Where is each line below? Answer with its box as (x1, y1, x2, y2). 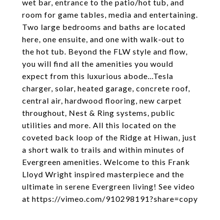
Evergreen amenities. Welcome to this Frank (22, 157, 190, 166)
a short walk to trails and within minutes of (22, 145, 185, 154)
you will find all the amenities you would (22, 59, 173, 68)
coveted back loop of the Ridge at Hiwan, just (22, 133, 196, 142)
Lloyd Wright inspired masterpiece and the (22, 169, 184, 179)
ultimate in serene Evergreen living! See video (22, 182, 195, 191)
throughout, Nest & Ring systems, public (22, 108, 175, 117)
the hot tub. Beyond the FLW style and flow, (22, 47, 188, 56)
